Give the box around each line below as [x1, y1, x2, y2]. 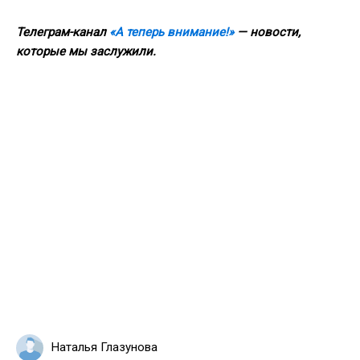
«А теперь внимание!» [109, 24, 234, 39]
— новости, [234, 24, 301, 39]
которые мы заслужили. [16, 43, 156, 59]
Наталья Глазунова [51, 340, 157, 355]
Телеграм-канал [16, 24, 109, 39]
